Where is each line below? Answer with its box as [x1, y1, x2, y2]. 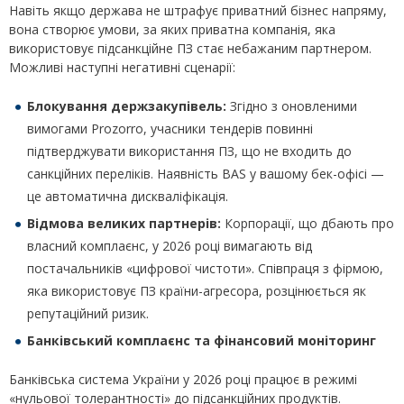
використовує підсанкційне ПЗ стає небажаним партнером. [9, 40, 372, 58]
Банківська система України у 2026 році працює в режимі [9, 371, 357, 389]
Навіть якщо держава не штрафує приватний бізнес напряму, [9, 2, 387, 20]
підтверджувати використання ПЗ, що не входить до [27, 142, 352, 161]
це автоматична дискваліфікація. [27, 188, 228, 206]
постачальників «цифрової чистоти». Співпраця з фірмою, [27, 260, 383, 278]
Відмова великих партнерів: [27, 215, 221, 233]
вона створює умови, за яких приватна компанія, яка [9, 21, 335, 39]
